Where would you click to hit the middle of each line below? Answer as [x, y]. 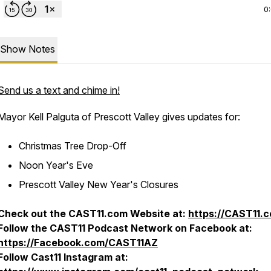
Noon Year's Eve [56, 165]
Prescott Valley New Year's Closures [99, 184]
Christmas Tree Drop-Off [73, 146]
